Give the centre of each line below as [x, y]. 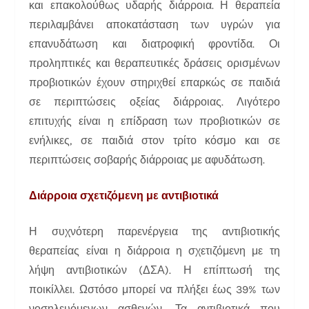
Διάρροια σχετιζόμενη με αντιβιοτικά [124, 195]
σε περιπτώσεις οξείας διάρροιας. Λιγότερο [154, 101]
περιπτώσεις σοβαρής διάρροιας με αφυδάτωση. [147, 159]
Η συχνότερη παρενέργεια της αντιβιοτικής [154, 231]
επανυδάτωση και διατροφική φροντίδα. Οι [154, 43]
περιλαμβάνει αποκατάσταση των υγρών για [154, 24]
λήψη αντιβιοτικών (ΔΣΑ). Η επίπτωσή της [154, 270]
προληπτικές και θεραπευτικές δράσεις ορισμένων [154, 63]
